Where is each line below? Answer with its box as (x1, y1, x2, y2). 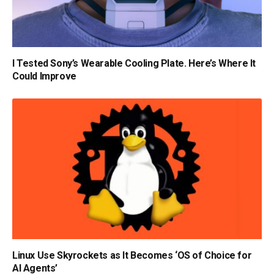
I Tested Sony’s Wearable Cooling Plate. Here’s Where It (12, 57, 256, 70)
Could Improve (12, 70, 76, 83)
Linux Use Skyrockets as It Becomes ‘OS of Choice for (12, 249, 252, 261)
